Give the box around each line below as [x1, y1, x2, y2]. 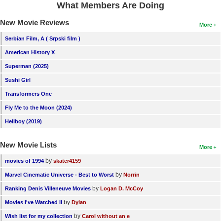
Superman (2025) [5, 63, 49, 69]
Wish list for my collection [5, 213, 73, 219]
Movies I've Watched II [5, 199, 62, 205]
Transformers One [5, 90, 52, 97]
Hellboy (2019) [5, 118, 42, 124]
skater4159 [53, 157, 81, 164]
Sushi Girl [5, 76, 31, 83]
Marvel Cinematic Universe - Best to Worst [5, 171, 114, 178]
